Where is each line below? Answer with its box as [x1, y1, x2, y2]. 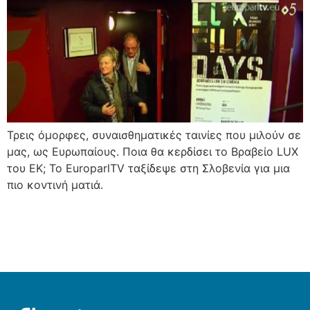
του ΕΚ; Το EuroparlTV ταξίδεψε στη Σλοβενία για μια [7, 161, 290, 175]
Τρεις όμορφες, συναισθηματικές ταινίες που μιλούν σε [7, 127, 301, 142]
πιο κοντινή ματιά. [7, 177, 103, 192]
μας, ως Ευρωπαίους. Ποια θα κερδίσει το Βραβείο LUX [7, 144, 298, 158]
